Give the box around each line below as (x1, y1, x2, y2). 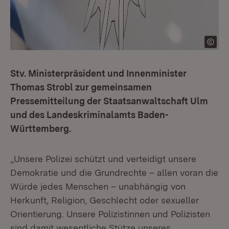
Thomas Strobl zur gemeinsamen (10, 82, 152, 93)
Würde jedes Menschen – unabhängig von (10, 181, 186, 192)
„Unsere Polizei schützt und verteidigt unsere (10, 153, 196, 164)
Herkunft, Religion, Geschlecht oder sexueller (10, 195, 199, 205)
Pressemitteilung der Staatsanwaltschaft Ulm (10, 96, 208, 106)
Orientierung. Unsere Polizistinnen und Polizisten (10, 209, 210, 219)
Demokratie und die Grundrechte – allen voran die (10, 167, 218, 178)
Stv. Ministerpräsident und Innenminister (10, 68, 187, 79)
